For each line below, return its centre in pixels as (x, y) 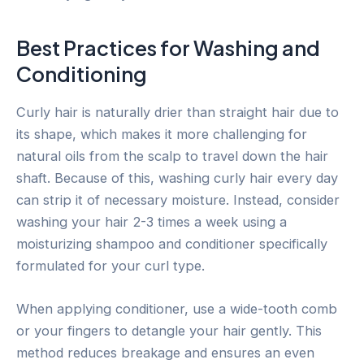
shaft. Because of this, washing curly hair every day (177, 178)
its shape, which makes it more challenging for (162, 134)
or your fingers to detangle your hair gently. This (169, 331)
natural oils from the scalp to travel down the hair (172, 156)
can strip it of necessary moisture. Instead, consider (178, 199)
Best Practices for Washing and (168, 48)
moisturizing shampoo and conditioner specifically (172, 243)
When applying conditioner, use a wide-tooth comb (177, 309)
